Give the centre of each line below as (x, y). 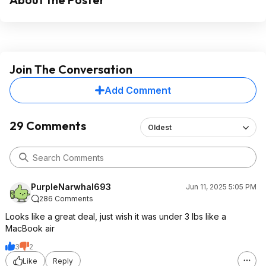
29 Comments (48, 126)
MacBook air (30, 228)
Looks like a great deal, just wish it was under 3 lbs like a (116, 216)
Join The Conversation (71, 69)
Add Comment (138, 90)
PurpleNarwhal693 (71, 187)
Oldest (159, 127)
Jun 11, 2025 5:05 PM (221, 187)
